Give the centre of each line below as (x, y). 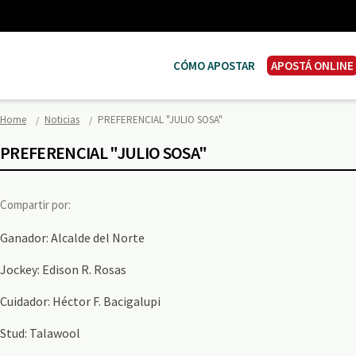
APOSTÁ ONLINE (312, 66)
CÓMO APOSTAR (214, 66)
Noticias (62, 120)
